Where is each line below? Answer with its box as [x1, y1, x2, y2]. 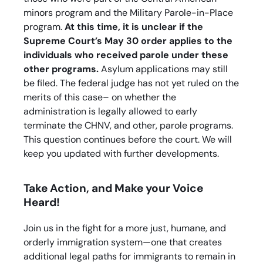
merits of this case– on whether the [23, 91, 176, 104]
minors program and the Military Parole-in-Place [23, 6, 233, 19]
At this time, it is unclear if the [65, 21, 203, 33]
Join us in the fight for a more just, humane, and [23, 221, 226, 234]
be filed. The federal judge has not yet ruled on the [23, 77, 239, 90]
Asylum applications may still [99, 63, 228, 76]
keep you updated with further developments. [23, 147, 219, 160]
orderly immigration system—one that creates [23, 235, 222, 248]
